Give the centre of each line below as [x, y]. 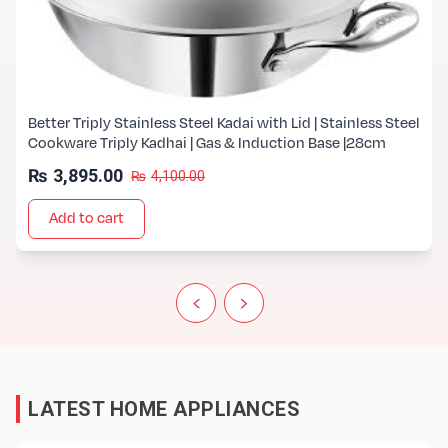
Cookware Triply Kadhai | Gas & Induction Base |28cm [207, 143]
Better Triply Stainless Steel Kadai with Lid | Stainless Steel [224, 123]
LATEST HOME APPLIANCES [164, 408]
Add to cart [86, 218]
